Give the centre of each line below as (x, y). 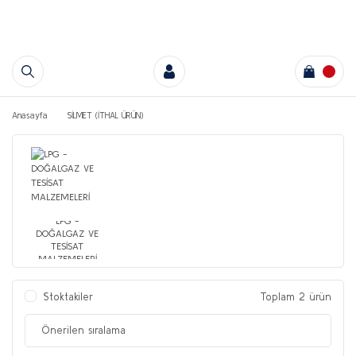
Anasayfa (30, 115)
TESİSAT (68, 246)
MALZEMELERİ (67, 258)
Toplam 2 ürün (296, 296)
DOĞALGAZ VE (68, 233)
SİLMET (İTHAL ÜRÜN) (105, 115)
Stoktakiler (68, 296)
